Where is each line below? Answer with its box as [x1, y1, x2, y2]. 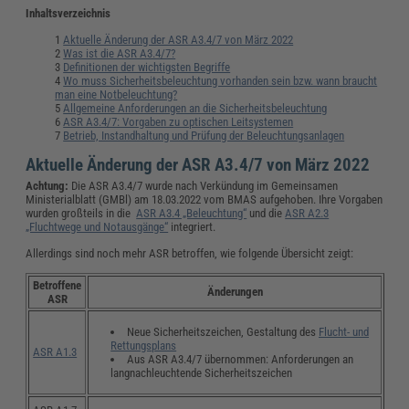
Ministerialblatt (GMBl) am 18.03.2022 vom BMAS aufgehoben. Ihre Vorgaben [26, 193, 383, 207]
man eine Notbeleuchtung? [55, 88, 178, 102]
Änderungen [206, 285, 263, 299]
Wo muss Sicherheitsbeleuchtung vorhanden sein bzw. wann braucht [63, 74, 378, 89]
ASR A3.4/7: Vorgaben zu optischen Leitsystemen [63, 115, 294, 130]
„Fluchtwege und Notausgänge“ [26, 220, 169, 235]
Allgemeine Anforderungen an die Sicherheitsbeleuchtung [63, 101, 328, 116]
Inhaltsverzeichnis [26, 6, 111, 21]
